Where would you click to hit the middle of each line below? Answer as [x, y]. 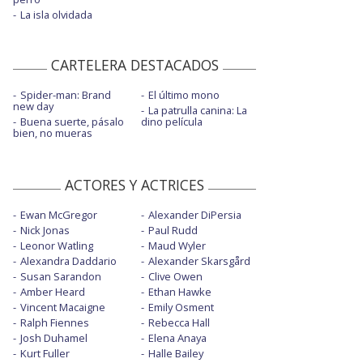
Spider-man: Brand [66, 95]
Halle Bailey [175, 354]
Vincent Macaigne [63, 307]
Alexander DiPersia [194, 215]
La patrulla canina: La [197, 111]
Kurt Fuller [45, 354]
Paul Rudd [173, 231]
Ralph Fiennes [55, 323]
